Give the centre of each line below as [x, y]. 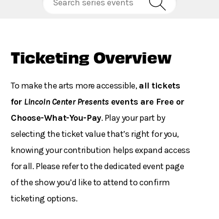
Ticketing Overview [91, 57]
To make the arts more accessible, [75, 86]
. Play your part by [133, 118]
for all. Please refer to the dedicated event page [98, 166]
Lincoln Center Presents [66, 102]
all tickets [160, 86]
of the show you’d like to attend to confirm [90, 183]
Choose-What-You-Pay [56, 118]
